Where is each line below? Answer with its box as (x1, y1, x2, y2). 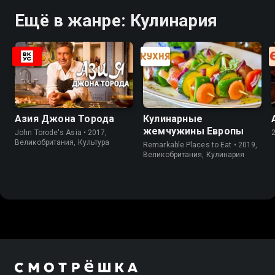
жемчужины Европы (143, 125, 244, 137)
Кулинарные (143, 113, 203, 125)
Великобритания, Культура (15, 138, 110, 147)
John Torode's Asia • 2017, (15, 128, 107, 137)
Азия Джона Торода (15, 113, 115, 125)
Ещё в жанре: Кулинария (15, 10, 218, 31)
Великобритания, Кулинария (143, 150, 245, 160)
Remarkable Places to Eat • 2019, (143, 141, 258, 150)
